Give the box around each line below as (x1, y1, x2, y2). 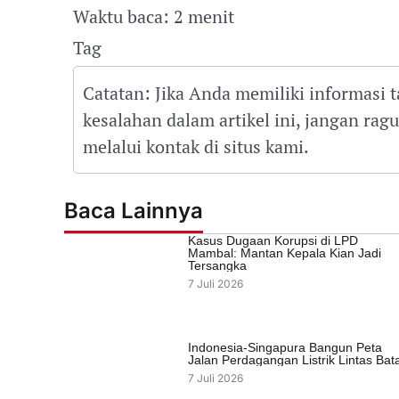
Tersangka (187, 258, 247, 273)
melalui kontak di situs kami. (83, 134, 309, 159)
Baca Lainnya (64, 198, 203, 224)
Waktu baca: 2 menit (73, 4, 234, 28)
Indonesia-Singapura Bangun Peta (187, 340, 382, 355)
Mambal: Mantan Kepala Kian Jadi (187, 246, 381, 261)
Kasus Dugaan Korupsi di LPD (187, 233, 358, 248)
